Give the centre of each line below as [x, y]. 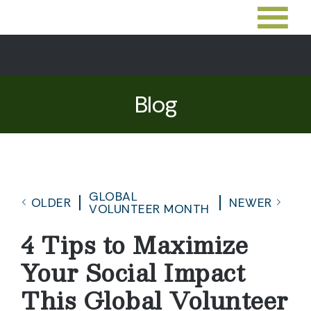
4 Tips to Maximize [134, 244]
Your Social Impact [133, 272]
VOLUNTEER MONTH [149, 209]
